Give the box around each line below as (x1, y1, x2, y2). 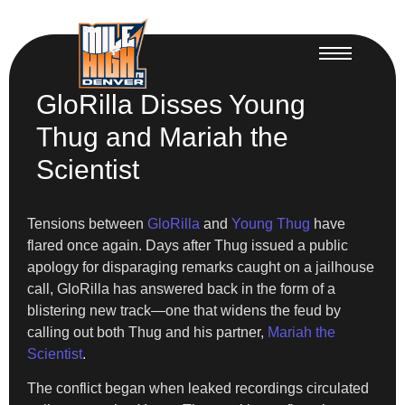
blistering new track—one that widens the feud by (27, 302, 341, 318)
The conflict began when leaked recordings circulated (27, 380, 369, 396)
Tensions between (27, 215, 147, 231)
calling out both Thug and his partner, (27, 324, 268, 340)
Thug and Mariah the (36, 121, 288, 152)
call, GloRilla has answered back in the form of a (27, 280, 335, 297)
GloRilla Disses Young (36, 89, 306, 119)
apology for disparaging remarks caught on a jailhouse (27, 259, 374, 275)
